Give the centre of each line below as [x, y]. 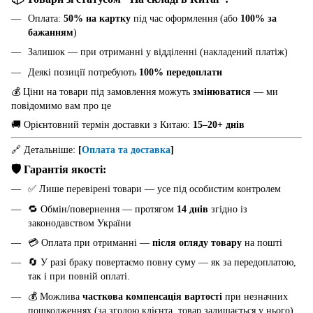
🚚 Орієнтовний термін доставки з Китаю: [102, 125]
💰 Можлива [55, 296]
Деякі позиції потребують [83, 72]
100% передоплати [181, 72]
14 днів [192, 209]
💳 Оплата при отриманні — [90, 243]
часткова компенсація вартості [152, 296]
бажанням [51, 33]
